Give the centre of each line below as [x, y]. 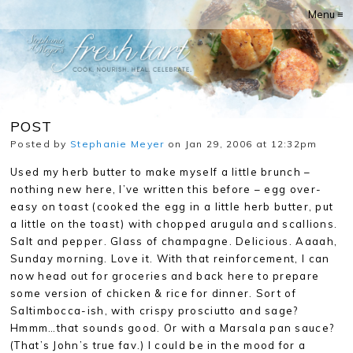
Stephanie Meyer [117, 144]
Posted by [41, 144]
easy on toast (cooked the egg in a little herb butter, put [172, 206]
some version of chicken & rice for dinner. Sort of [153, 293]
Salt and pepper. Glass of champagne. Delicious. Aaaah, [174, 241]
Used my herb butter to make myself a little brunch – [161, 172]
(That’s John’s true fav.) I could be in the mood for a [158, 345]
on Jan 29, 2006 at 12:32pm [241, 144]
